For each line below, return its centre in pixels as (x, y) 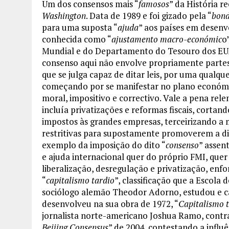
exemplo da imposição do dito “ (104, 145)
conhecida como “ (77, 39)
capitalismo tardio (80, 180)
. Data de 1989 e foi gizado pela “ (149, 16)
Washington (64, 16)
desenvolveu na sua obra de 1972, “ (110, 204)
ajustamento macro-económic (167, 39)
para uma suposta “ (80, 28)
